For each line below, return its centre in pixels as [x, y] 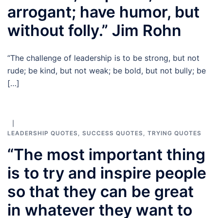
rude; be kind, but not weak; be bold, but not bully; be [107, 71]
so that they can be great [100, 191]
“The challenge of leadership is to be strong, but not [103, 58]
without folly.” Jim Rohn [94, 30]
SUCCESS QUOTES [113, 133]
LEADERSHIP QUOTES [43, 133]
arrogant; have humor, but [103, 12]
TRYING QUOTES [174, 133]
